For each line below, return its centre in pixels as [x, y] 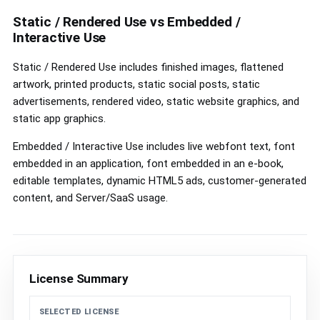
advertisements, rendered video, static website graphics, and [156, 101]
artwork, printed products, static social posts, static [136, 84]
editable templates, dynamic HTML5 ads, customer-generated [160, 180]
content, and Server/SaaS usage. [90, 197]
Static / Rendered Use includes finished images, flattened [148, 67]
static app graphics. [59, 118]
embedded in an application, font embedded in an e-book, [148, 163]
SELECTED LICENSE [79, 311]
